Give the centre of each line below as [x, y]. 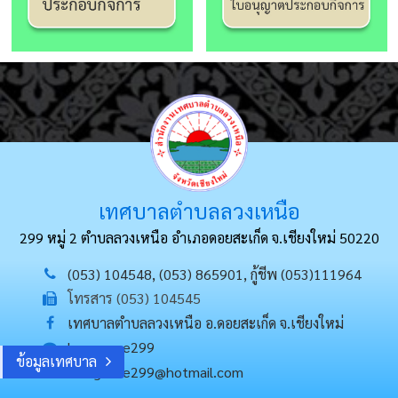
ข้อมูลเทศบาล [56, 362]
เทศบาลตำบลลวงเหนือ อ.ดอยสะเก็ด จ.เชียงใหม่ [206, 322]
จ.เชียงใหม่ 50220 [325, 238]
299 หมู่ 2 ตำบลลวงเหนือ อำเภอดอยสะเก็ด [145, 238]
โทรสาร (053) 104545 [134, 298]
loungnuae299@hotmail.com [155, 371]
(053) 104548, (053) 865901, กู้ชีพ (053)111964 [215, 274]
